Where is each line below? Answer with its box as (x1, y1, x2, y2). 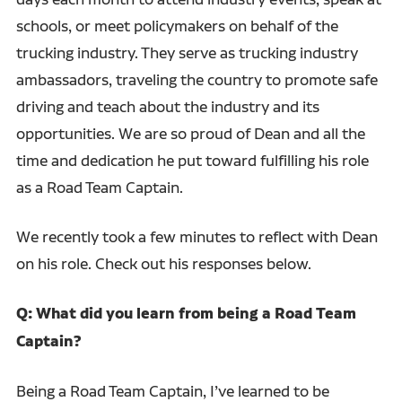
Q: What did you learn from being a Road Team (15, 302, 356, 324)
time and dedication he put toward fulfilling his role (15, 150, 369, 170)
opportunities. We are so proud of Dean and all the (15, 123, 365, 143)
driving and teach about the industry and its (15, 96, 319, 116)
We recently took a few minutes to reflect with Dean (15, 226, 378, 246)
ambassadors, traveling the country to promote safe (15, 69, 378, 89)
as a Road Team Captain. (15, 177, 183, 197)
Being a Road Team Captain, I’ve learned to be (15, 380, 329, 400)
